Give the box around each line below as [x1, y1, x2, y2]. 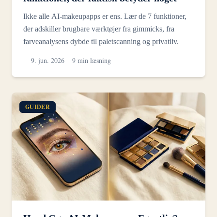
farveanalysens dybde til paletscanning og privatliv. [23, 37, 179, 46]
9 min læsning [72, 56, 111, 65]
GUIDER [25, 103, 50, 111]
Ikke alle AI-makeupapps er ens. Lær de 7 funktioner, [23, 12, 186, 21]
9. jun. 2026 [31, 56, 64, 65]
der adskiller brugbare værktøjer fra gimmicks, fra [23, 25, 174, 33]
